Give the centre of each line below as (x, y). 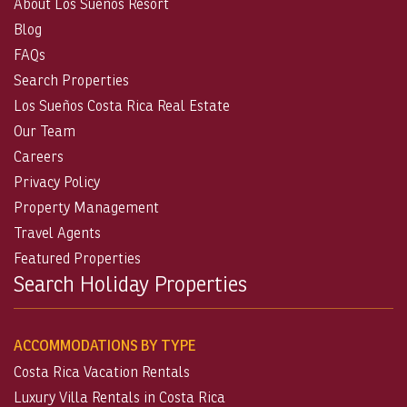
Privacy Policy (57, 182)
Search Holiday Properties (130, 283)
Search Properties (71, 80)
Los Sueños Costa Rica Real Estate (122, 105)
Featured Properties (77, 258)
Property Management (86, 207)
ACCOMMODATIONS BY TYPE (104, 345)
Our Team (45, 131)
